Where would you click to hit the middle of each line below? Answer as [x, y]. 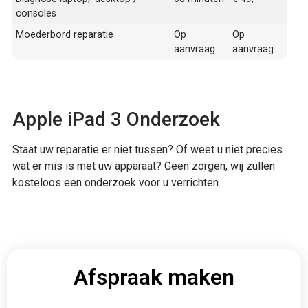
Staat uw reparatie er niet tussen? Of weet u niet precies [147, 149]
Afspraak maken [154, 277]
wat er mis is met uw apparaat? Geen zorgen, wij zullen [144, 166]
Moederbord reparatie [65, 34]
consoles [36, 13]
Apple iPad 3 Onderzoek [116, 119]
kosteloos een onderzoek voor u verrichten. [117, 182]
